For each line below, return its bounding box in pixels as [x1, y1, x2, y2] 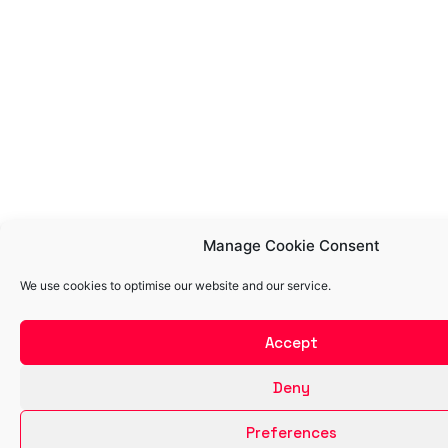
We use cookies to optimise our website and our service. [20, 278, 331, 293]
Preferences [245, 422, 337, 442]
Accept [264, 332, 318, 352]
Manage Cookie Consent [202, 236, 380, 255]
